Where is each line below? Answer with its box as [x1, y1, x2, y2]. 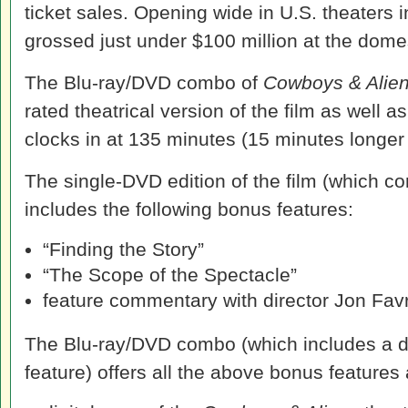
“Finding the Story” [43, 239, 204, 260]
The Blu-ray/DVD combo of [25, 72, 263, 93]
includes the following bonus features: [25, 199, 353, 219]
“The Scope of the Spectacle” [43, 264, 297, 285]
